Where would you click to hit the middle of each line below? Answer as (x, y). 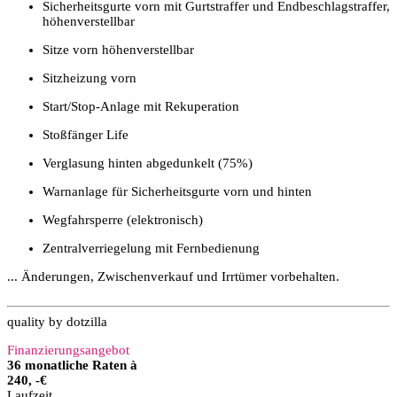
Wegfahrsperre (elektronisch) (123, 219)
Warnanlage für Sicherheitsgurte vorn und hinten (177, 191)
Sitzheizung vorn (90, 78)
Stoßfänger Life (86, 134)
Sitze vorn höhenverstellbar (118, 49)
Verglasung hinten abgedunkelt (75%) (148, 163)
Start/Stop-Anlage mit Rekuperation (141, 106)
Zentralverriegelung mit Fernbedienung (151, 248)
